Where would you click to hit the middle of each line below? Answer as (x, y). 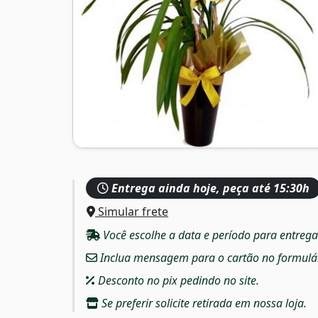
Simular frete (132, 211)
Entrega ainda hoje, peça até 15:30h (209, 188)
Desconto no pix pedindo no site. (177, 280)
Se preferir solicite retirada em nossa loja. (203, 303)
